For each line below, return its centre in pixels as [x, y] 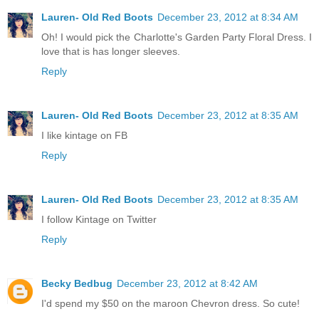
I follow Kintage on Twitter [99, 219]
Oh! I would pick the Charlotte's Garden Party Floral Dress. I [177, 37]
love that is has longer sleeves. [111, 51]
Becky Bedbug [77, 283]
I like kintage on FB [84, 135]
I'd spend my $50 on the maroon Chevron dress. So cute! [171, 303]
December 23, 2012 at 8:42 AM [187, 283]
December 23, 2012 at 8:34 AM [228, 17]
